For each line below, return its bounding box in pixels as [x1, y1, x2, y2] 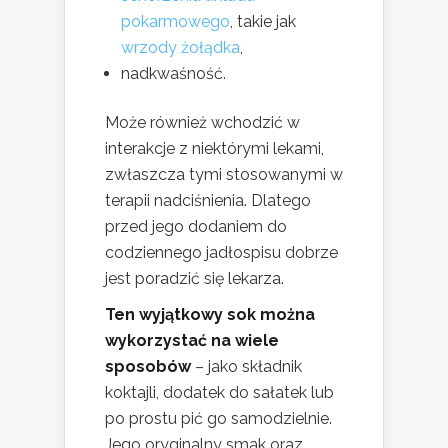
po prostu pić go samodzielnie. [105, 409, 332, 429]
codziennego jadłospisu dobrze [105, 243, 338, 263]
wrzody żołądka [121, 38, 240, 58]
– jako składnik [191, 357, 302, 377]
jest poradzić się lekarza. [105, 269, 284, 289]
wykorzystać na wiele [105, 331, 279, 351]
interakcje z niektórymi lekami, [105, 139, 324, 159]
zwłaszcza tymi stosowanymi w [105, 165, 343, 185]
